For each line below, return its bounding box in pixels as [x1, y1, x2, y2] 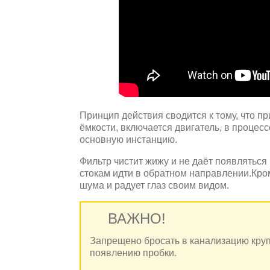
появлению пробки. [90, 247, 177, 258]
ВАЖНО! [108, 210, 166, 227]
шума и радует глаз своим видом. [80, 180, 229, 190]
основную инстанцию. [80, 134, 177, 145]
